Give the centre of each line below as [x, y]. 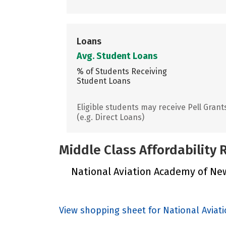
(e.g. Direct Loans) [110, 117]
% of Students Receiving [122, 71]
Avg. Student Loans [117, 56]
